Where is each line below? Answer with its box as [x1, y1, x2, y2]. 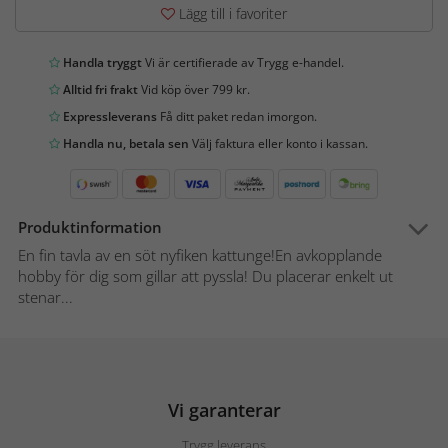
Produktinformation [18, 217, 162, 238]
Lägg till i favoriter [175, 4, 287, 24]
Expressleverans [60, 108, 157, 126]
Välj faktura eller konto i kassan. [189, 135, 368, 153]
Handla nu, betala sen [60, 135, 189, 153]
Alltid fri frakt [60, 81, 138, 99]
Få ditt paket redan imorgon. [157, 108, 317, 126]
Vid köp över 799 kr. [138, 81, 250, 99]
